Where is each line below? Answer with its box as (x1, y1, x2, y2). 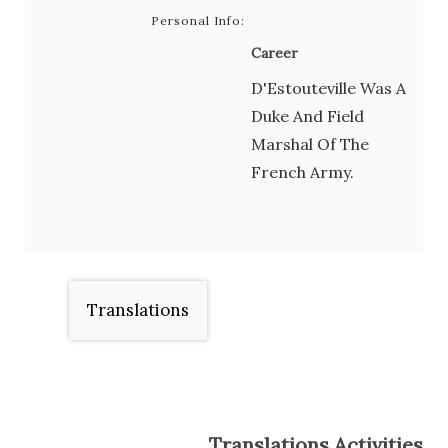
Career (251, 43, 298, 62)
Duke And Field (251, 105, 364, 126)
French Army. (251, 161, 354, 182)
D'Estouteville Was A (251, 77, 406, 98)
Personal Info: (151, 13, 245, 28)
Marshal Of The (251, 133, 369, 154)
